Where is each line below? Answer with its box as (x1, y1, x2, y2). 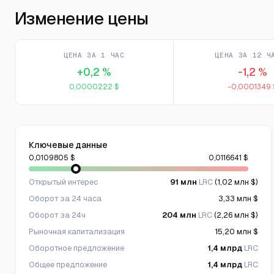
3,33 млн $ (218, 193, 259, 204)
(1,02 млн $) (213, 177, 259, 187)
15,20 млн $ (215, 226, 259, 237)
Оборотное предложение (29, 243, 124, 253)
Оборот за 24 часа (29, 193, 102, 204)
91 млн (170, 177, 198, 187)
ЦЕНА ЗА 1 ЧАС (64, 51, 125, 59)
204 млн (162, 210, 197, 220)
